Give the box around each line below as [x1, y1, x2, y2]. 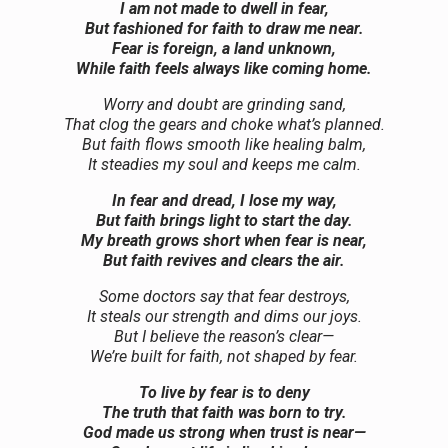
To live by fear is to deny [138, 382, 310, 402]
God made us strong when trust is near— [82, 422, 366, 442]
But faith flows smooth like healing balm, [82, 134, 366, 154]
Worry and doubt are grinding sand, [102, 94, 346, 114]
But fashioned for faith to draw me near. [84, 18, 364, 38]
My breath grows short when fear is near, [81, 230, 367, 250]
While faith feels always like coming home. [76, 58, 372, 78]
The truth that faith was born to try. [101, 402, 347, 422]
